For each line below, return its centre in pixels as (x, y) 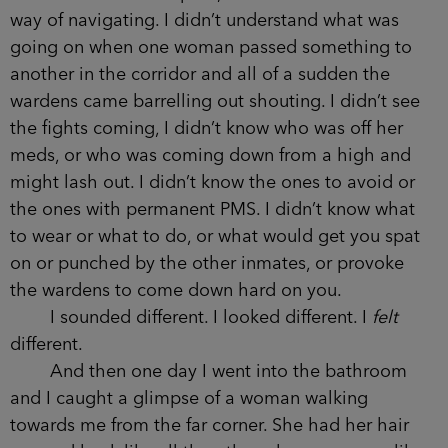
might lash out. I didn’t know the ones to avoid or (212, 182)
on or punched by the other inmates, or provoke (207, 263)
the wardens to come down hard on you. (176, 290)
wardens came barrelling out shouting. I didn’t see (215, 101)
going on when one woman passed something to (211, 47)
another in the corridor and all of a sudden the (200, 74)
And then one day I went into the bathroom (208, 371)
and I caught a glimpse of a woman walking (189, 398)
